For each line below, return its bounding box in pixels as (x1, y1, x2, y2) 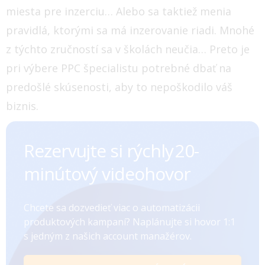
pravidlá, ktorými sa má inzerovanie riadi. (6, 22, 216, 37)
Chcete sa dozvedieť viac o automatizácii (24, 201, 200, 214)
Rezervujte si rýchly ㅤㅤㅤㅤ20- (24, 138, 199, 163)
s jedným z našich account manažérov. (24, 229, 192, 243)
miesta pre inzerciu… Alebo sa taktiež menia (6, 4, 231, 18)
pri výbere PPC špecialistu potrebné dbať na (6, 60, 231, 75)
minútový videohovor (24, 161, 190, 186)
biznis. (6, 98, 38, 113)
